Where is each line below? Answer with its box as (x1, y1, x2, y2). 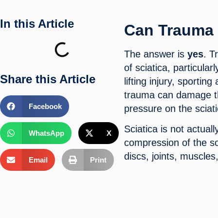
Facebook (28, 102, 62, 110)
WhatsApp (28, 128, 64, 137)
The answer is (124, 49, 188, 59)
